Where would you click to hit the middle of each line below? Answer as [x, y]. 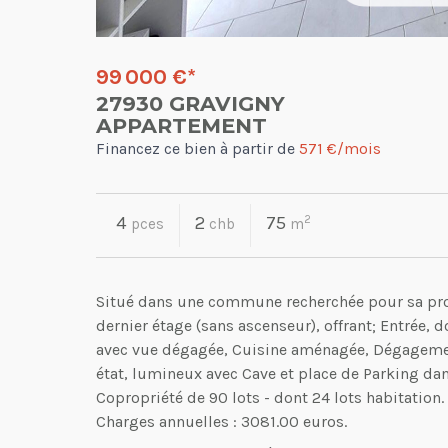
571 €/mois [340, 148]
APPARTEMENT [181, 125]
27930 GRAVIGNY [190, 103]
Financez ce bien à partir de [197, 148]
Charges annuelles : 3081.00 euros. [221, 421]
